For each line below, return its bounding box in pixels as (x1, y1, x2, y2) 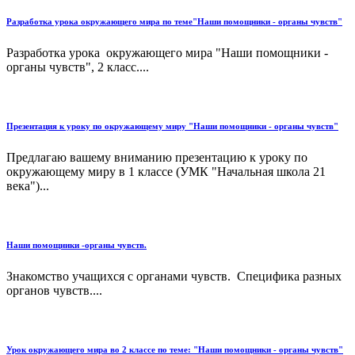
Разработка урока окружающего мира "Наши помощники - (6, 46, 328, 60)
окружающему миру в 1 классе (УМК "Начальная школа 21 (6, 165, 326, 179)
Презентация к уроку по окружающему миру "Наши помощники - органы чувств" (6, 121, 338, 132)
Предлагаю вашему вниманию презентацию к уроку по (6, 151, 307, 165)
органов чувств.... (6, 284, 102, 297)
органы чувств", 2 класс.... (6, 60, 149, 74)
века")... (6, 179, 49, 193)
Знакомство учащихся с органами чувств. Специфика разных (6, 269, 342, 283)
